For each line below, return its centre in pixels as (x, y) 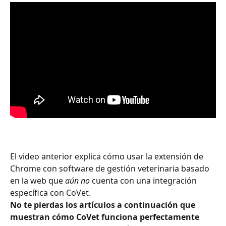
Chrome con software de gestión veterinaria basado (111, 168)
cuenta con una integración (144, 180)
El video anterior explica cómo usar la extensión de (108, 156)
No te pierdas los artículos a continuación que (104, 205)
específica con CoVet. (50, 192)
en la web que (38, 180)
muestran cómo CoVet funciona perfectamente (106, 217)
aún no (77, 180)
